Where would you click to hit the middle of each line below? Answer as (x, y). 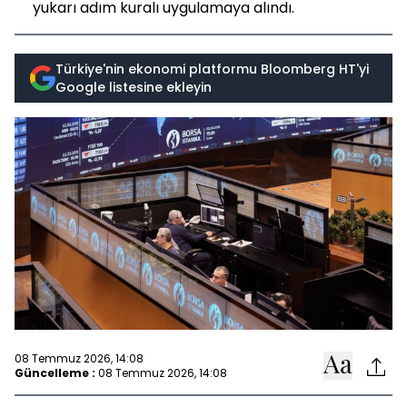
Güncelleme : (55, 372)
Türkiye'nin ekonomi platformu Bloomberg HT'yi (212, 69)
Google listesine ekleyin (134, 87)
